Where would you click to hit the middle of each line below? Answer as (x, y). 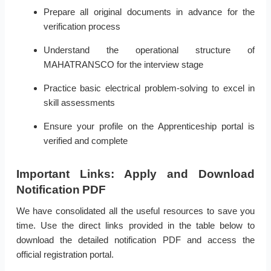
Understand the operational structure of (149, 50)
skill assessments (79, 103)
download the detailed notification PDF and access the (135, 240)
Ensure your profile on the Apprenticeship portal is (149, 126)
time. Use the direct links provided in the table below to (135, 226)
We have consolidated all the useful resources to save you (135, 211)
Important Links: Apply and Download (135, 174)
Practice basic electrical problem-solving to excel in (149, 88)
